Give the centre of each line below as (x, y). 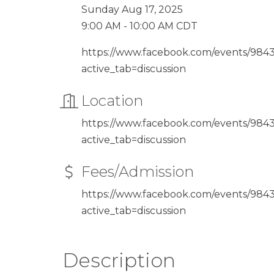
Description (119, 260)
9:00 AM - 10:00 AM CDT (139, 26)
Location (112, 101)
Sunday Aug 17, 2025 (132, 9)
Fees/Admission (138, 172)
